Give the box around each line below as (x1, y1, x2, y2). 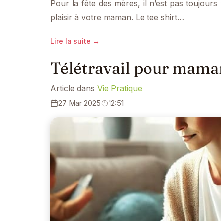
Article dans (50, 83, 97, 94)
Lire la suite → (50, 37, 100, 45)
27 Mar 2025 (58, 98, 101, 108)
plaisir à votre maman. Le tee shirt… (50, 12, 184, 22)
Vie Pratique (97, 83, 142, 94)
